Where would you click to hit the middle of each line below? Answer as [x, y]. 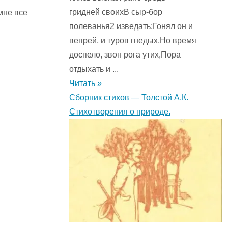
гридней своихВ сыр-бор [116, 12]
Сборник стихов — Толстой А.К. [129, 98]
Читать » [85, 83]
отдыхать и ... [94, 69]
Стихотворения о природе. [120, 112]
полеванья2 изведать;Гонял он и [131, 26]
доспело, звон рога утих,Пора [125, 55]
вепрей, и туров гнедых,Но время [133, 41]
